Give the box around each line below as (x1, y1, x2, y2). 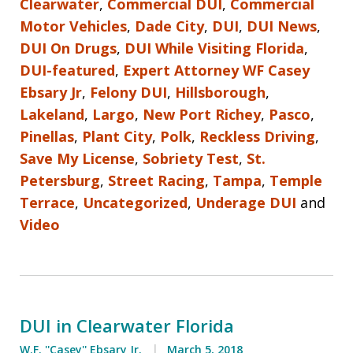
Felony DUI (90, 82, 167, 102)
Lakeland (20, 104, 84, 124)
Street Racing (108, 170, 205, 190)
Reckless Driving (199, 126, 315, 146)
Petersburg (20, 170, 100, 190)
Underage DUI (195, 192, 296, 212)
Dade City (135, 16, 204, 35)
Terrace (20, 192, 75, 212)
